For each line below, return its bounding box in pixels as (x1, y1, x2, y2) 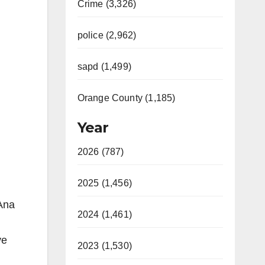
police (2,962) (77, 30, 137, 40)
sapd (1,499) (77, 62, 131, 72)
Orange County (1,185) (77, 93, 176, 103)
